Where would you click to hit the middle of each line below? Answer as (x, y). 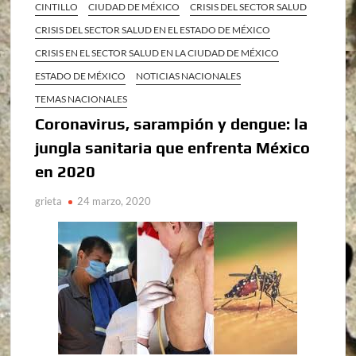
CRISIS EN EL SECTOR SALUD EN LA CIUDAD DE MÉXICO (157, 53)
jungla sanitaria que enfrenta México (173, 147)
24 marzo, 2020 (114, 201)
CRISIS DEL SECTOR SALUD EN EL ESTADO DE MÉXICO (153, 30)
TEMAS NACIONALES (81, 99)
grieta (49, 201)
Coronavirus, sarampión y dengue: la (172, 124)
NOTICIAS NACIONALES (189, 76)
